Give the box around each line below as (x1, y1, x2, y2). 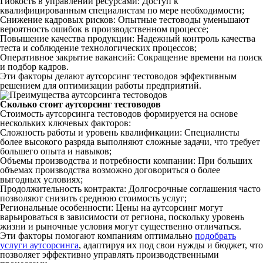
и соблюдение (21, 42, 81, 53)
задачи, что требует (181, 136, 260, 147)
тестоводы (159, 14, 201, 25)
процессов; (150, 42, 197, 53)
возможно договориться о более (90, 164, 220, 175)
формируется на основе (141, 108, 238, 119)
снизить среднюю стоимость (43, 193, 162, 203)
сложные (146, 136, 181, 147)
